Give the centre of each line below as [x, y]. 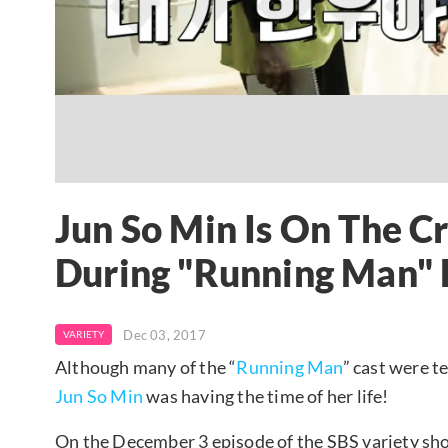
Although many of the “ [146, 366]
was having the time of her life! [266, 395]
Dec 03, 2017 [164, 334]
